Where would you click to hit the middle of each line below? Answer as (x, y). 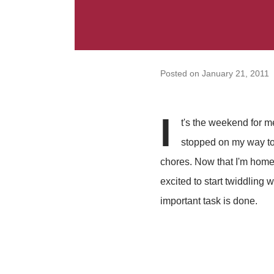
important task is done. (209, 201)
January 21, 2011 (235, 73)
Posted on (181, 73)
